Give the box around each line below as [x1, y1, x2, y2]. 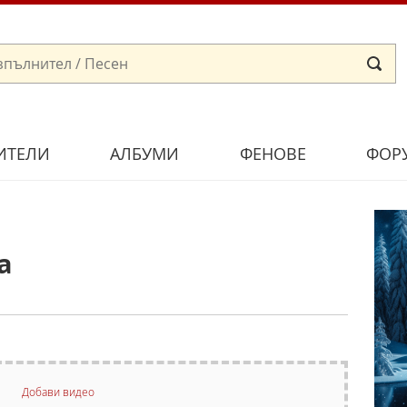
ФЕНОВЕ [239, 142, 306, 164]
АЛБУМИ [110, 142, 180, 164]
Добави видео [21, 384, 94, 399]
